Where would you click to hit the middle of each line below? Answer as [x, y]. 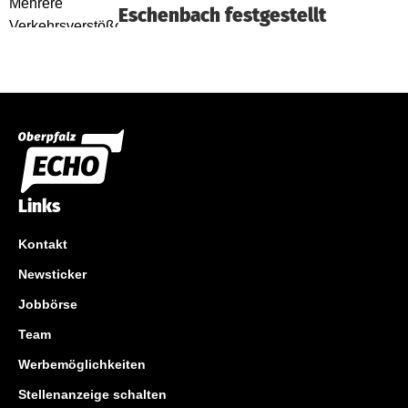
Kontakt [43, 244]
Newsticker [52, 274]
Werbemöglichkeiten [82, 364]
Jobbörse [48, 304]
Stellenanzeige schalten [92, 394]
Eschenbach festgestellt [222, 15]
